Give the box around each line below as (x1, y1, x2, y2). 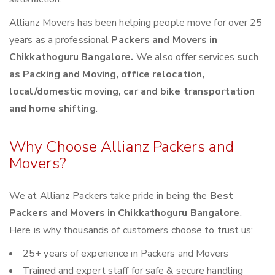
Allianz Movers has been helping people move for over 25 (9, 16, 263, 30)
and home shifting (9, 102, 96, 116)
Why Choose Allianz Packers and (9, 136, 234, 158)
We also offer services (136, 50, 237, 64)
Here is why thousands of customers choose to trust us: (9, 223, 254, 238)
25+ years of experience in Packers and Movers (23, 247, 229, 261)
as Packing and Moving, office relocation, (9, 68, 205, 82)
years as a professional (9, 33, 112, 47)
